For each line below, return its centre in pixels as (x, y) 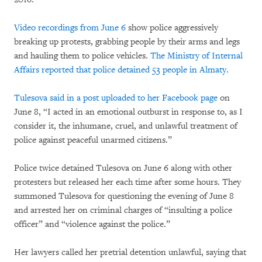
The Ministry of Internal (196, 56)
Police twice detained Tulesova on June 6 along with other (123, 168)
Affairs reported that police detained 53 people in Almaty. (121, 70)
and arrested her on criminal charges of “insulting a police (123, 210)
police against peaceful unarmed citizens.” (93, 140)
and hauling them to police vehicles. (82, 56)
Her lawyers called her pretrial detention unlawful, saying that (130, 252)
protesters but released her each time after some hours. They (127, 182)
